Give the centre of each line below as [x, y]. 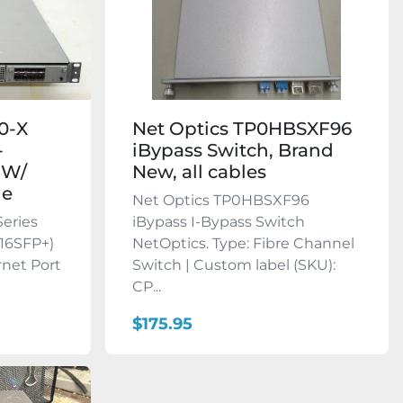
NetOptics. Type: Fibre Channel [243, 244]
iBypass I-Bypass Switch [218, 222]
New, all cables [199, 172]
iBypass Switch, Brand [233, 151]
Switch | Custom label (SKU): [233, 265]
